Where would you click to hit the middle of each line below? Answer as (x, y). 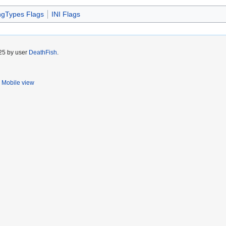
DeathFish (43, 53)
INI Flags (66, 14)
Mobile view (18, 83)
